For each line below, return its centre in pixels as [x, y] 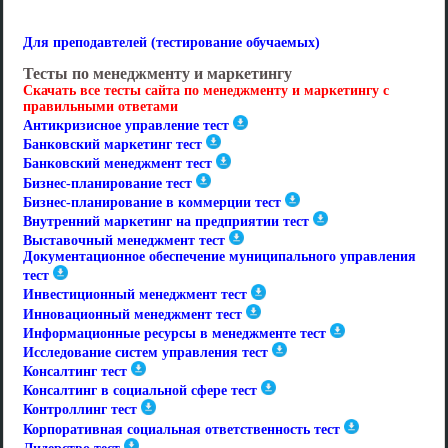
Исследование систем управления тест [145, 353]
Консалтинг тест [75, 372]
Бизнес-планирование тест [107, 183]
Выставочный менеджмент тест [124, 241]
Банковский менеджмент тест [117, 164]
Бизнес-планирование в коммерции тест [152, 202]
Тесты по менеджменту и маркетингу [157, 73]
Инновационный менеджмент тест [132, 314]
